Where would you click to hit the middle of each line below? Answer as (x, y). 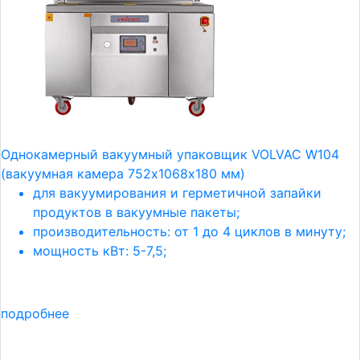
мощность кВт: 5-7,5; (100, 251)
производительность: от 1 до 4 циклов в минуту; (189, 231)
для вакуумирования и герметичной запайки (177, 193)
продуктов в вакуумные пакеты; (136, 212)
